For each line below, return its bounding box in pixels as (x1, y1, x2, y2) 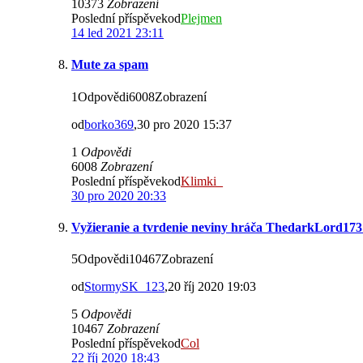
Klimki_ (181, 173, 223, 188)
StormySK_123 (84, 280, 164, 294)
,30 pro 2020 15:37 (134, 117, 232, 131)
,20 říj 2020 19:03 (164, 280, 256, 294)
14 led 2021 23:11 (71, 26, 164, 41)
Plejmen (181, 11, 222, 26)
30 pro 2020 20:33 (71, 188, 166, 203)
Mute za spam (71, 58, 148, 72)
